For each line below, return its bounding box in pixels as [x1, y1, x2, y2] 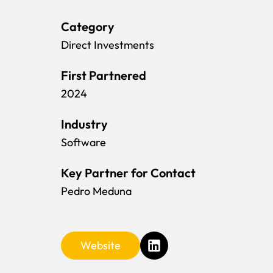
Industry [61, 116, 108, 132]
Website [80, 238, 121, 252]
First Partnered [61, 67, 146, 83]
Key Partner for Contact [61, 165, 196, 180]
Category [61, 18, 115, 34]
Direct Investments [61, 37, 154, 52]
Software [61, 135, 106, 149]
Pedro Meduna [61, 183, 132, 198]
